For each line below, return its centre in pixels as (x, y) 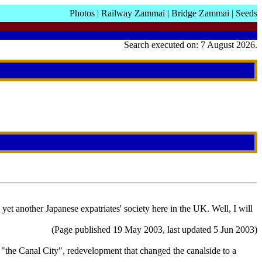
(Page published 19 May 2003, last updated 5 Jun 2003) (154, 230)
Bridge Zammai (200, 13)
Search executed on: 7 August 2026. (191, 45)
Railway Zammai (133, 13)
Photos (82, 13)
